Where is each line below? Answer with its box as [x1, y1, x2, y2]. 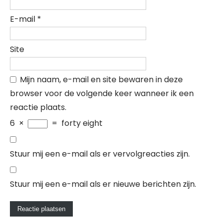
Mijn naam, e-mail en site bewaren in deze [20, 74, 183, 85]
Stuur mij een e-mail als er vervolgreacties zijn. [10, 148, 190, 160]
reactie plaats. [10, 102, 66, 113]
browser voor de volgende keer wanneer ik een [10, 88, 194, 99]
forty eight [61, 117, 103, 129]
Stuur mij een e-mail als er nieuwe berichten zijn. [10, 178, 196, 190]
